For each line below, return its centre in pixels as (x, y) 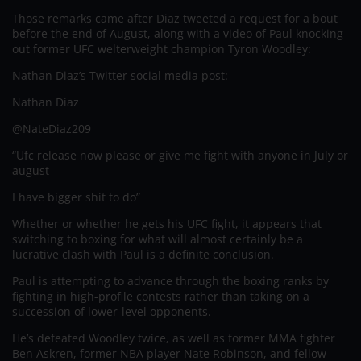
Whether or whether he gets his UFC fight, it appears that (167, 223)
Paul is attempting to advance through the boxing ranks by (170, 280)
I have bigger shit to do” (76, 197)
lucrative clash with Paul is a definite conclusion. (143, 254)
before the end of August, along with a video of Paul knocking (178, 33)
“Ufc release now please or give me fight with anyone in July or (180, 155)
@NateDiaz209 (52, 128)
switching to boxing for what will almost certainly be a (158, 239)
